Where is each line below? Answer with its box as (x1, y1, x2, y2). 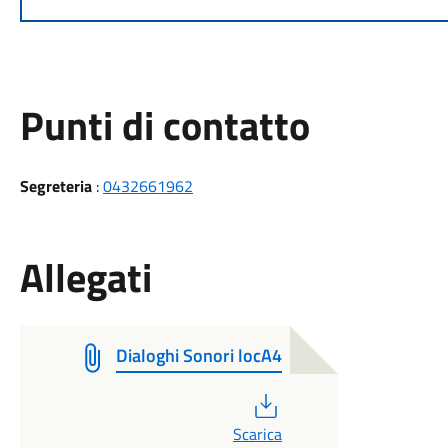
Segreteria (19, 174, 92, 198)
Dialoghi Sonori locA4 (115, 342, 282, 369)
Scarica (232, 422, 282, 446)
